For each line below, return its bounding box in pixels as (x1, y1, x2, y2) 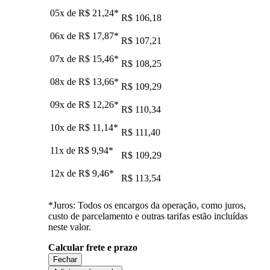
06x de (50, 30, 78, 41)
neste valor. (48, 221, 91, 232)
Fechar (53, 254, 77, 264)
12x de (50, 168, 78, 178)
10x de (50, 122, 78, 133)
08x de (50, 76, 78, 87)
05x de (50, 7, 78, 18)
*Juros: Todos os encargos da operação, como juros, (48, 199, 246, 210)
